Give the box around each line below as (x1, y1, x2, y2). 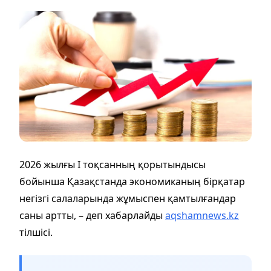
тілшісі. (19, 225, 53, 239)
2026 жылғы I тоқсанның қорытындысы (19, 157, 206, 171)
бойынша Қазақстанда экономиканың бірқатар (19, 174, 245, 188)
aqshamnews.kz (165, 208, 239, 222)
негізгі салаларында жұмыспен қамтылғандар (19, 191, 236, 205)
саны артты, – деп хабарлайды (19, 208, 165, 222)
